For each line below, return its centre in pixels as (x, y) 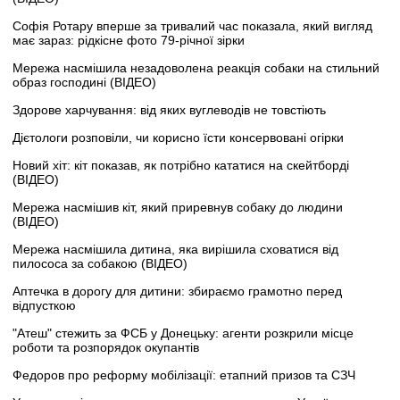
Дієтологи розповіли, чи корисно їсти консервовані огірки (178, 137)
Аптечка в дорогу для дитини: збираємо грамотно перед (177, 291)
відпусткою (44, 305)
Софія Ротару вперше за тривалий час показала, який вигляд (192, 25)
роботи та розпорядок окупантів (106, 347)
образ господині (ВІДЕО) (84, 82)
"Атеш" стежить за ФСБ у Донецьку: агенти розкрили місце (183, 333)
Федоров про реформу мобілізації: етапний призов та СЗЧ (184, 375)
